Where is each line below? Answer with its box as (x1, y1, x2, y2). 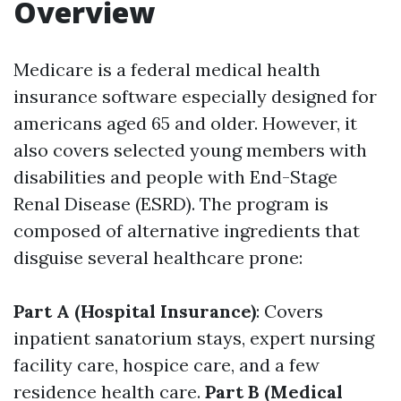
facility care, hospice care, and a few (13, 354, 320, 376)
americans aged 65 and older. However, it (13, 112, 357, 134)
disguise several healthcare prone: (13, 246, 303, 269)
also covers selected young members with (13, 139, 367, 161)
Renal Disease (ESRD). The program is (13, 192, 328, 215)
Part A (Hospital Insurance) (13, 300, 256, 322)
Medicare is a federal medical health (13, 58, 320, 81)
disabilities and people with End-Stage (13, 166, 337, 188)
